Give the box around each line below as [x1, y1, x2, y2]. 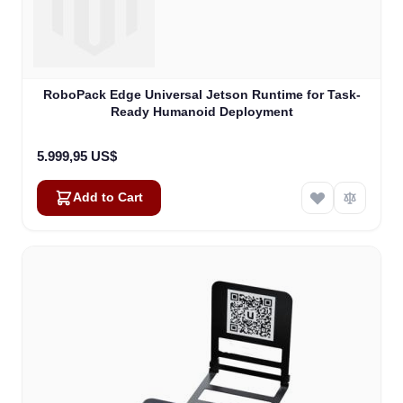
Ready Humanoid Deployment [110, 104, 293, 120]
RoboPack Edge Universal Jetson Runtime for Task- [42, 87, 361, 103]
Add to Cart [73, 191, 143, 205]
